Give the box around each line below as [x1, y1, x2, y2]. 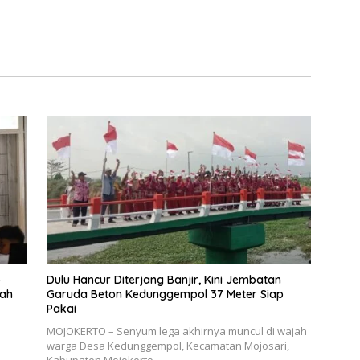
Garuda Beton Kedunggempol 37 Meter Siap [46, 287, 284, 302]
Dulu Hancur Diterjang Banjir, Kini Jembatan [46, 272, 281, 288]
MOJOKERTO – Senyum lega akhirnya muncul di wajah [46, 324, 307, 339]
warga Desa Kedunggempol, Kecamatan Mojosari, [46, 338, 289, 354]
